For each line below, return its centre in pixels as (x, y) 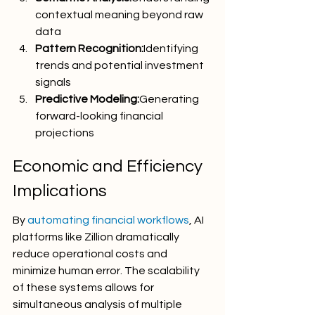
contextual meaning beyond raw (120, 15)
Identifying (172, 49)
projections (65, 133)
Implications (60, 191)
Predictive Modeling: (87, 99)
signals (53, 82)
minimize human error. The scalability (107, 271)
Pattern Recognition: (89, 49)
